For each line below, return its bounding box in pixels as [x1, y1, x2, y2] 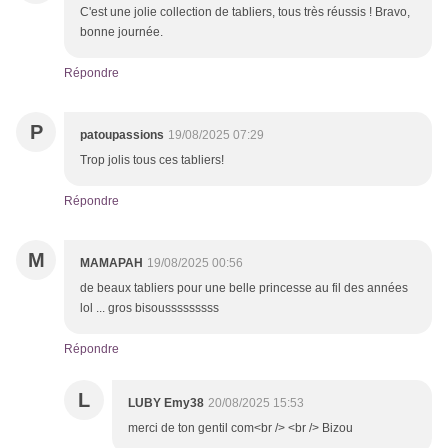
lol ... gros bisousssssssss [80, 301, 219, 316]
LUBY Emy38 [128, 396, 204, 411]
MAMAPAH [80, 256, 143, 271]
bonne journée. [80, 25, 163, 40]
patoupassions [80, 128, 164, 143]
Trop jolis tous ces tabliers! [80, 153, 224, 168]
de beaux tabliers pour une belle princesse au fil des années [80, 281, 408, 296]
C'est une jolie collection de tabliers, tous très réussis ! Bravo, [80, 5, 410, 20]
